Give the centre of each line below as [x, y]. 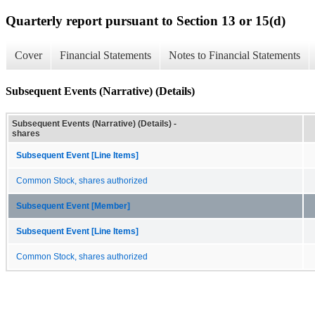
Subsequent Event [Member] [73, 206]
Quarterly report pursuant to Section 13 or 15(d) [146, 20]
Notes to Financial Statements [234, 56]
